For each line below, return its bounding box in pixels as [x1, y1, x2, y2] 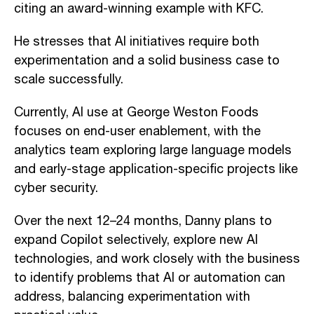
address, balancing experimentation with [14, 287, 250, 307]
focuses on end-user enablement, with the [14, 121, 261, 142]
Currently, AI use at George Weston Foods [14, 102, 259, 123]
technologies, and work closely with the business [14, 249, 300, 269]
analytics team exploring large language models [14, 140, 292, 161]
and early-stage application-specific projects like [14, 159, 298, 179]
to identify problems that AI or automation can [14, 268, 285, 288]
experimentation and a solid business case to [14, 50, 280, 71]
